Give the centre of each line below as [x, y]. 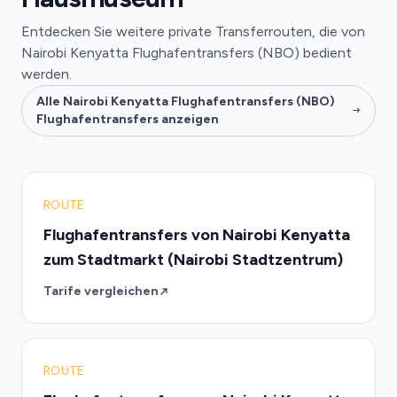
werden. [47, 74]
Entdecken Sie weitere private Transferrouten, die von [193, 31]
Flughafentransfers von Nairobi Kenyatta [197, 235]
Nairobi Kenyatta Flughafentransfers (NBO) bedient [187, 53]
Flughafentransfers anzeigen [128, 119]
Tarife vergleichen [101, 291]
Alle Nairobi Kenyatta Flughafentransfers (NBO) [186, 101]
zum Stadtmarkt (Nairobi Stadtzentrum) [193, 260]
